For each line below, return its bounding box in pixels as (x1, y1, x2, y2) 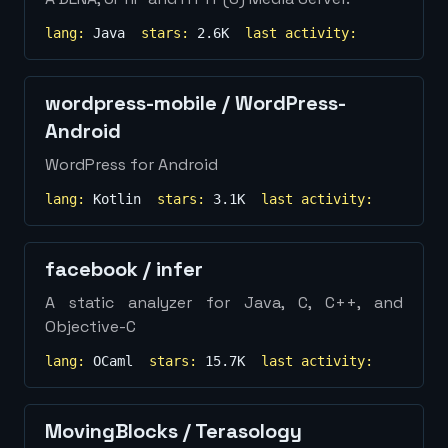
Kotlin (93, 191, 141, 207)
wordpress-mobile (45, 90, 217, 116)
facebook (45, 256, 138, 282)
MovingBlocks (45, 418, 178, 444)
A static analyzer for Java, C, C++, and (45, 292, 403, 313)
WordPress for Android (45, 154, 218, 175)
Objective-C (45, 316, 136, 337)
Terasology (195, 418, 302, 444)
